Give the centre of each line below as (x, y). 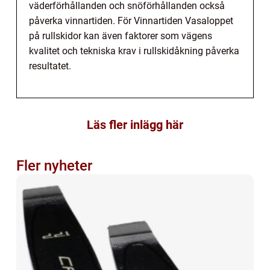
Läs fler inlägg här (135, 124)
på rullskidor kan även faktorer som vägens (121, 36)
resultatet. (50, 66)
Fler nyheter (54, 165)
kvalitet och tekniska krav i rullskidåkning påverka (134, 51)
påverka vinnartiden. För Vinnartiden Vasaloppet (131, 20)
